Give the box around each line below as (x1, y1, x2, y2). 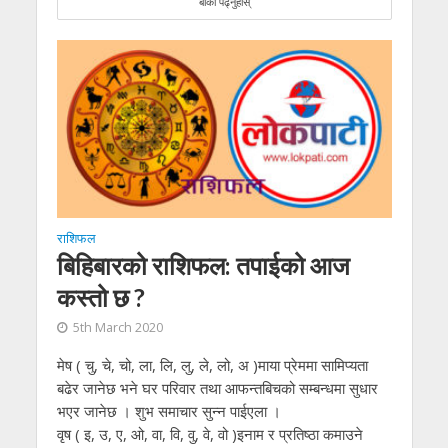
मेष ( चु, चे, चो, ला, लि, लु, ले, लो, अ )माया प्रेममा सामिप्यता (56, 355, 368, 376)
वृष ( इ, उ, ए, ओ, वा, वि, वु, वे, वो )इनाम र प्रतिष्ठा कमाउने (56, 424, 363, 445)
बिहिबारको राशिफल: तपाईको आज (56, 250, 350, 281)
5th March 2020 (72, 319, 163, 337)
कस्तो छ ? (56, 282, 145, 313)
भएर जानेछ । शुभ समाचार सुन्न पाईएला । (56, 401, 281, 422)
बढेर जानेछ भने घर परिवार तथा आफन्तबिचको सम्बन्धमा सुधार (56, 378, 378, 399)
